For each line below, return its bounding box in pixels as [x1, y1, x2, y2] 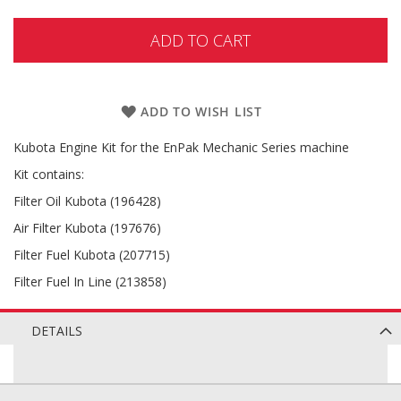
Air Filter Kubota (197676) [13, 219, 161, 236]
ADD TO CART [150, 30, 251, 51]
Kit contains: [13, 166, 84, 183]
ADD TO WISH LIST [141, 103, 262, 120]
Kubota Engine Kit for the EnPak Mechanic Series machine [13, 139, 349, 156]
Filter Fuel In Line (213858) [13, 273, 166, 290]
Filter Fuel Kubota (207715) [13, 246, 170, 263]
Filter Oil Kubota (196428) [13, 192, 161, 209]
